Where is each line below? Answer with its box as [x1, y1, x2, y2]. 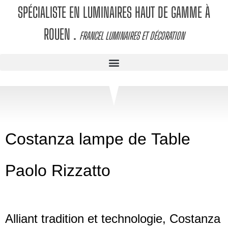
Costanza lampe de [5, 130, 151, 148]
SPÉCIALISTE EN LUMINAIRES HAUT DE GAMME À [18, 4, 210, 21]
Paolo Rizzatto [5, 161, 110, 180]
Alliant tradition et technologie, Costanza [5, 212, 220, 226]
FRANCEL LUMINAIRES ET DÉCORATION [79, 30, 184, 42]
